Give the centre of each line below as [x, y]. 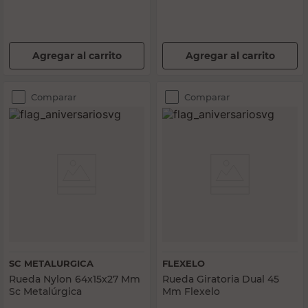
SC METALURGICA [51, 263]
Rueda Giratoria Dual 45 [221, 279]
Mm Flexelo [191, 291]
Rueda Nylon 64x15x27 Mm [75, 279]
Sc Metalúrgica [45, 291]
